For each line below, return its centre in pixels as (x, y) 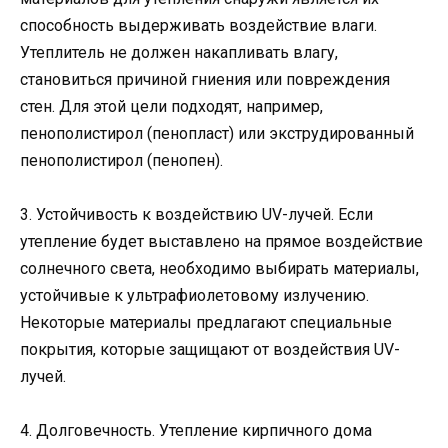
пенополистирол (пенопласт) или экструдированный (217, 133)
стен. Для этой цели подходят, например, (171, 106)
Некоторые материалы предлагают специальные (206, 323)
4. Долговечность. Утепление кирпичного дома (196, 431)
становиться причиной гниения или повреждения (205, 79)
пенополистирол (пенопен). (121, 160)
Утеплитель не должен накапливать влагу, (179, 52)
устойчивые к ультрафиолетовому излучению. (194, 296)
